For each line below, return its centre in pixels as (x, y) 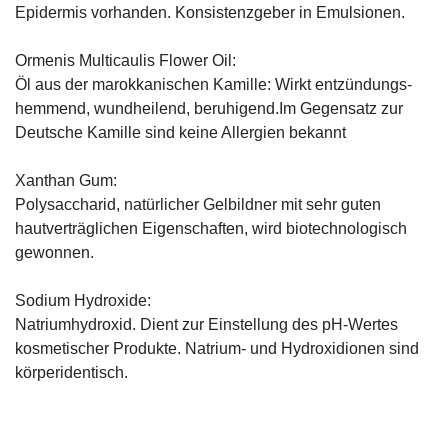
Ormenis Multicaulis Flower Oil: (125, 60)
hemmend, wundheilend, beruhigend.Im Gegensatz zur (209, 108)
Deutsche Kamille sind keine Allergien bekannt (180, 132)
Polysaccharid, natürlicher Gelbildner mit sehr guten (198, 204)
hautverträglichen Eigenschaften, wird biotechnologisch (211, 228)
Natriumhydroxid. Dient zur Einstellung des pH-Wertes (206, 324)
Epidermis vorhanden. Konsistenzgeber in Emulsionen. (210, 12)
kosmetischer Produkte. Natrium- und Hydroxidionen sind (217, 348)
